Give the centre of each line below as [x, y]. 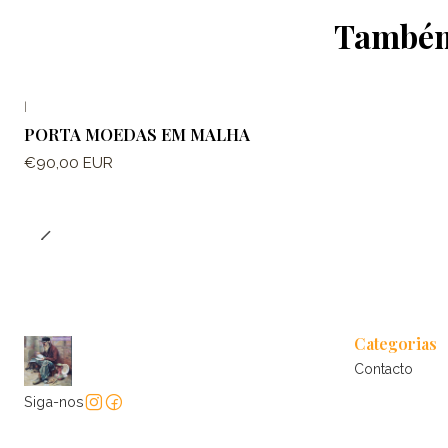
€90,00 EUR [68, 162]
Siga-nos [54, 401]
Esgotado [70, 122]
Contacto [383, 368]
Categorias [395, 343]
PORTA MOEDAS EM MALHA [137, 134]
